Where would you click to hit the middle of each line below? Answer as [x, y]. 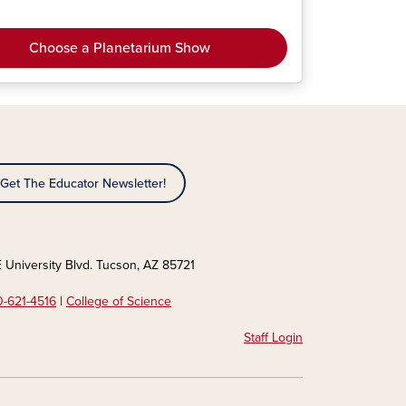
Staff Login [273, 338]
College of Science [119, 301]
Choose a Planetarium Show [120, 48]
